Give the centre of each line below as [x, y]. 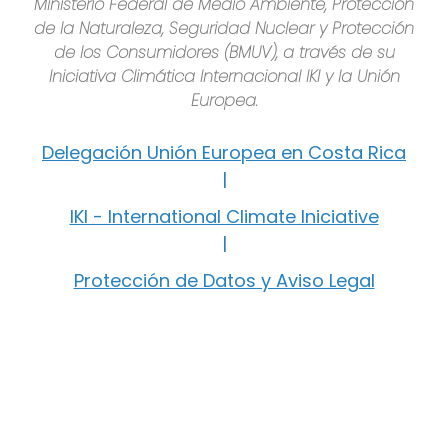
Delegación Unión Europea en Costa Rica [224, 153]
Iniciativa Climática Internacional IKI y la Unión [224, 77]
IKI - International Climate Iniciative [224, 217]
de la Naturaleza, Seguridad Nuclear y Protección [224, 29]
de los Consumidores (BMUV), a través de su [224, 53]
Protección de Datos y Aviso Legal [224, 281]
